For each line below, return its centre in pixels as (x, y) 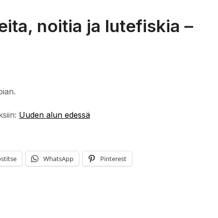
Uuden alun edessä (54, 115)
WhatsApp (58, 158)
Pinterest (113, 158)
